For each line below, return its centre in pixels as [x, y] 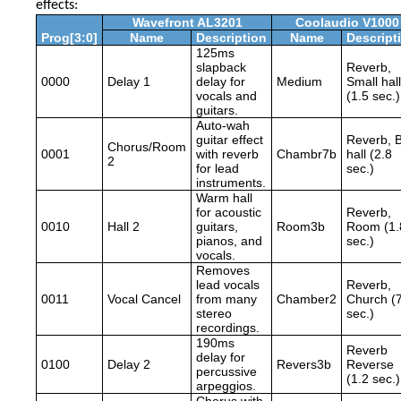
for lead [218, 169]
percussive [226, 372]
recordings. [228, 328]
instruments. [231, 183]
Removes [223, 271]
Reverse [370, 365]
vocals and [226, 96]
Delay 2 [129, 365]
